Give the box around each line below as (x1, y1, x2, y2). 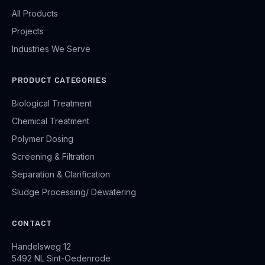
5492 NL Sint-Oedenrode (12, 253, 111, 264)
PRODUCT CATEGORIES (12, 75, 107, 85)
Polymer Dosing (12, 134, 73, 144)
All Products (12, 8, 58, 19)
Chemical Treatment (12, 116, 89, 127)
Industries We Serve (12, 44, 91, 54)
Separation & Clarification (12, 169, 110, 180)
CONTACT (12, 218, 52, 228)
